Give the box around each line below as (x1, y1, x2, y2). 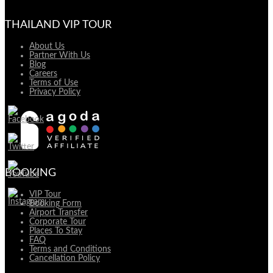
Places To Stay (29, 226, 82, 235)
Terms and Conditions (29, 244, 111, 253)
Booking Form (29, 199, 82, 208)
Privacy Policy (29, 87, 80, 96)
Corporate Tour (29, 217, 86, 226)
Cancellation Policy (29, 253, 100, 263)
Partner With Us (29, 51, 90, 60)
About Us (29, 41, 65, 51)
